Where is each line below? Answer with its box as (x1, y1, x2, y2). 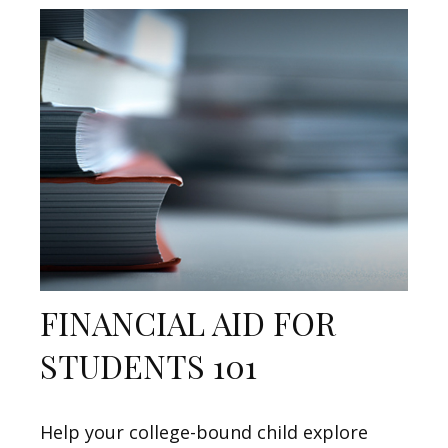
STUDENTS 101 (40, 343, 257, 387)
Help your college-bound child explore (40, 419, 368, 444)
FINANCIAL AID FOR (40, 300, 336, 344)
